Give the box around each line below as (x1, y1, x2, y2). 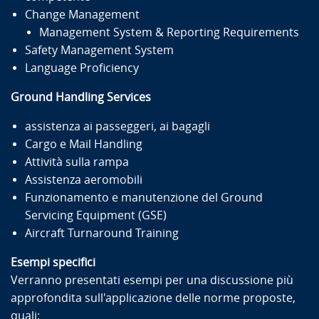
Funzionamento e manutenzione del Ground (25, 190, 263, 204)
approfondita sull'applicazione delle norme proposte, (11, 291, 296, 305)
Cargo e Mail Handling (25, 137, 142, 151)
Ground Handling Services (11, 90, 151, 104)
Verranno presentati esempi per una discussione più (11, 273, 293, 287)
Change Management (25, 7, 140, 21)
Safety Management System (25, 43, 174, 57)
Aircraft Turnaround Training (25, 226, 179, 240)
